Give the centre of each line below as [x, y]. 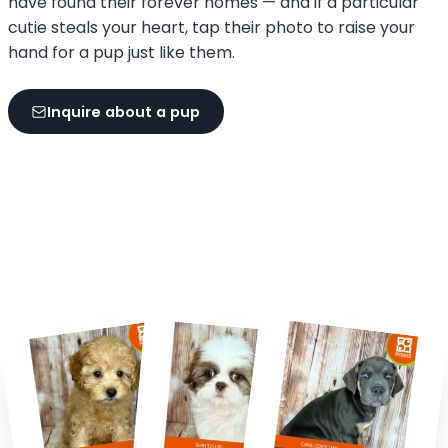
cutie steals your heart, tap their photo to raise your [211, 27]
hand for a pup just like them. [121, 52]
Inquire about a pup [124, 111]
